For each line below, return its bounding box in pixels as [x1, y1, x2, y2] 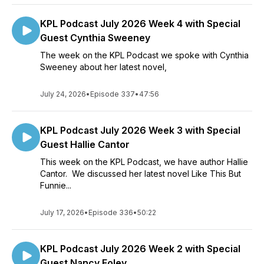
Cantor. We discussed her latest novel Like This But [40, 169, 241, 179]
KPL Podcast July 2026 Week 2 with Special [40, 243, 240, 255]
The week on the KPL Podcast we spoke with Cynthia [40, 50, 249, 60]
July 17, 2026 [40, 208, 84, 217]
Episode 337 [90, 90, 135, 98]
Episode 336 [88, 208, 133, 217]
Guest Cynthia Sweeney [40, 32, 150, 44]
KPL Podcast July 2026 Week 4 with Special [40, 18, 240, 29]
